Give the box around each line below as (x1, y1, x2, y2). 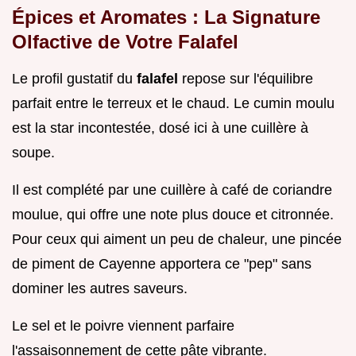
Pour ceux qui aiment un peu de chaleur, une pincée (12, 231, 342, 248)
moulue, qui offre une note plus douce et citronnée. (12, 207, 334, 223)
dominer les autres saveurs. (12, 281, 188, 297)
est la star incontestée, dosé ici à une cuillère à (12, 120, 308, 137)
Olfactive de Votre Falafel (12, 31, 238, 53)
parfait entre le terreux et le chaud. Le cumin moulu (12, 95, 335, 112)
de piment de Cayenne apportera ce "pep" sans (12, 256, 311, 273)
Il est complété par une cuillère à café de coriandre (12, 182, 332, 199)
